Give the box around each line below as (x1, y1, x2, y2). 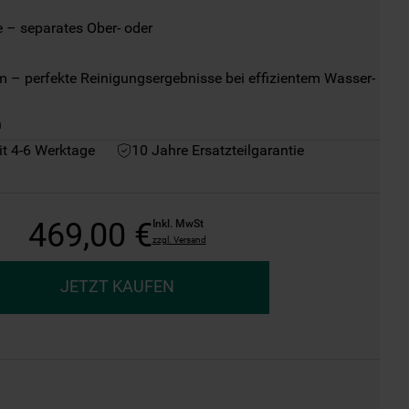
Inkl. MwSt (152, 216, 204, 230)
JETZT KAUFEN (59, 277, 174, 297)
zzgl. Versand (152, 234, 206, 245)
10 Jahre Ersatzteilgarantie (131, 141, 304, 159)
